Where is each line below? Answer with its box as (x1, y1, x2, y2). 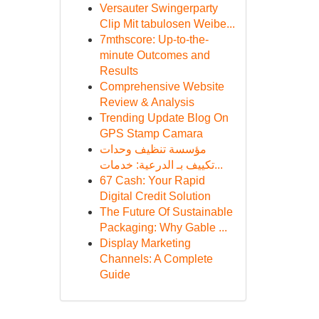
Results (99, 65, 138, 77)
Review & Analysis (99, 96, 194, 108)
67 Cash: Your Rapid (99, 174, 205, 187)
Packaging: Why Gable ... (99, 221, 227, 234)
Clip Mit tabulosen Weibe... (99, 18, 235, 30)
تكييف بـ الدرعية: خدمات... (214, 159, 223, 171)
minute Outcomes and (99, 49, 210, 61)
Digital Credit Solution (99, 190, 211, 202)
